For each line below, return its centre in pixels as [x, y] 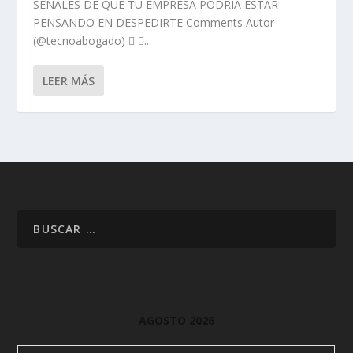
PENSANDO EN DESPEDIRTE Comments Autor [154, 22]
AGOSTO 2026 [176, 320]
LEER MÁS [69, 80]
